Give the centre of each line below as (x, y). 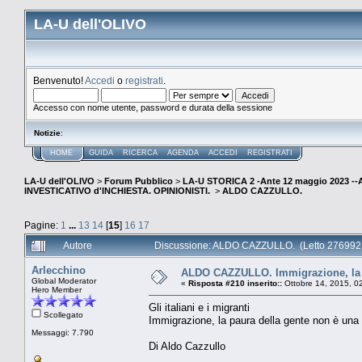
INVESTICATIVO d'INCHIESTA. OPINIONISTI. (118, 191)
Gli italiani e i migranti (199, 307)
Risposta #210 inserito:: (235, 283)
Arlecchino (59, 270)
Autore (78, 245)
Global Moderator (64, 280)
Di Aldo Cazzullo (187, 346)
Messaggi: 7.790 (63, 332)
